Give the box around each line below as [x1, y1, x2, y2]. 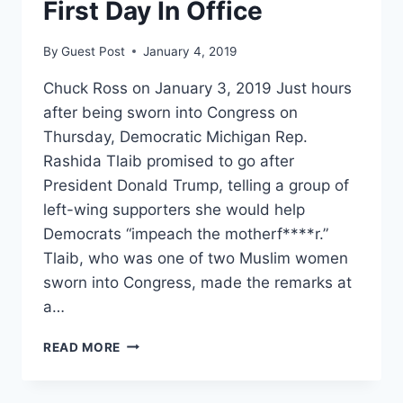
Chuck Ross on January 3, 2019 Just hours [43, 78, 352, 97]
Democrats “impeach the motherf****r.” [43, 224, 328, 243]
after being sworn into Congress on [43, 103, 298, 121]
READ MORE [43, 339, 121, 354]
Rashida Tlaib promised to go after [43, 151, 294, 170]
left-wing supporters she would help [43, 200, 305, 219]
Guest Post [61, 43, 126, 58]
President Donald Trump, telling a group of [43, 175, 349, 194]
